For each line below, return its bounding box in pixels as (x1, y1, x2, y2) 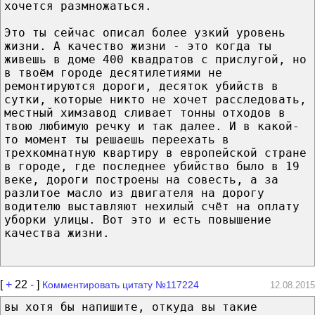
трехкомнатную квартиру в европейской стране (4, 146, 307, 160)
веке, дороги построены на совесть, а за (4, 172, 278, 186)
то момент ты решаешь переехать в (4, 132, 229, 146)
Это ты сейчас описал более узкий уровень (4, 25, 285, 39)
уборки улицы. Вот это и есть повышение (4, 212, 271, 226)
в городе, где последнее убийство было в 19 (4, 159, 300, 173)
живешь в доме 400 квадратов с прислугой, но (4, 52, 307, 66)
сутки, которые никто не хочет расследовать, (4, 92, 307, 106)
